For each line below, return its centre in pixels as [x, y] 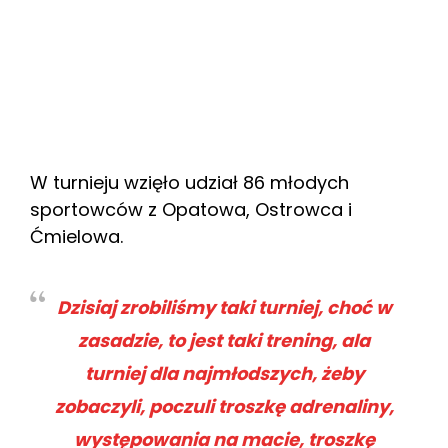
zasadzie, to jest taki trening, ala [224, 340]
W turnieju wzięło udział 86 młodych [189, 182]
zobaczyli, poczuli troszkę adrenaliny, [224, 406]
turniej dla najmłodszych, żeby [224, 373]
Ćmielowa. [76, 236]
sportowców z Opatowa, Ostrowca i [191, 209]
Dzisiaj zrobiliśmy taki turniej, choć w [224, 307]
